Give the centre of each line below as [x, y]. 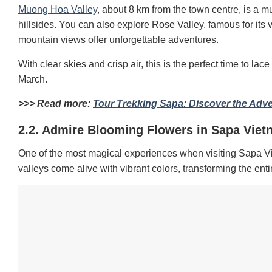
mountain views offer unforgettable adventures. [118, 39]
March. [33, 79]
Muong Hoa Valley [58, 9]
